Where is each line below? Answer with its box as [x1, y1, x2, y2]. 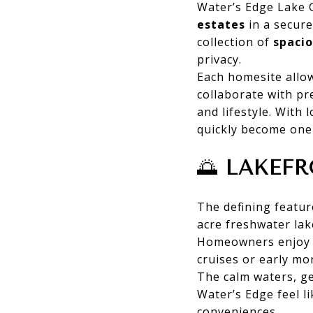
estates [197, 16, 245, 32]
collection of [197, 34, 273, 50]
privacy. [197, 51, 242, 67]
